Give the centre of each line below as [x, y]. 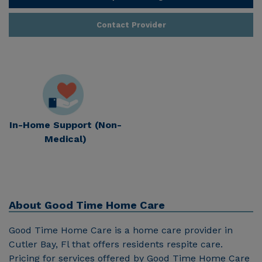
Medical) [65, 139]
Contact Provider [131, 25]
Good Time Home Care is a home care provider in [121, 230]
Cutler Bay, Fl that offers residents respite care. [116, 244]
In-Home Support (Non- [65, 125]
